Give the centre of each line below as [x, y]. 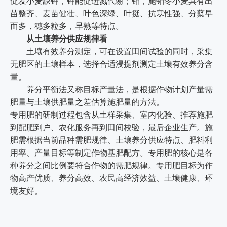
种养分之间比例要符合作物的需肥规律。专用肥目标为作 [111, 165]
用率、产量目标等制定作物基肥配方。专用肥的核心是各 [111, 153]
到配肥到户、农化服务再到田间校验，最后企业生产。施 [111, 127]
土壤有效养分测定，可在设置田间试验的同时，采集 [111, 51]
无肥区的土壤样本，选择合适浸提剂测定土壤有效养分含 [111, 64]
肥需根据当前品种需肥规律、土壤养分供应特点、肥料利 [111, 140]
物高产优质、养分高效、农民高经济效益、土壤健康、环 [111, 178]
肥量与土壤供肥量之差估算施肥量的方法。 [87, 102]
